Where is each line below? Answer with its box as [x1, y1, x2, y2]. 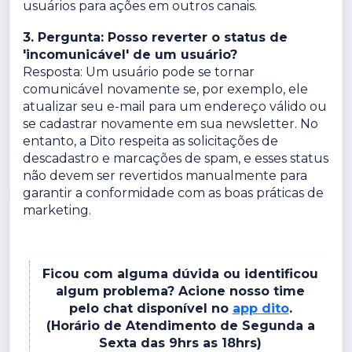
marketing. [23, 203, 91, 218]
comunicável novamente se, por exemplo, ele [23, 82, 308, 97]
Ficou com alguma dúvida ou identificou [42, 266, 318, 282]
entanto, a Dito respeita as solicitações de [23, 134, 278, 149]
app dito [232, 301, 289, 317]
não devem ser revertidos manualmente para [23, 168, 307, 184]
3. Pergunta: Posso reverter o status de [23, 30, 288, 46]
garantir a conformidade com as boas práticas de [23, 185, 324, 201]
